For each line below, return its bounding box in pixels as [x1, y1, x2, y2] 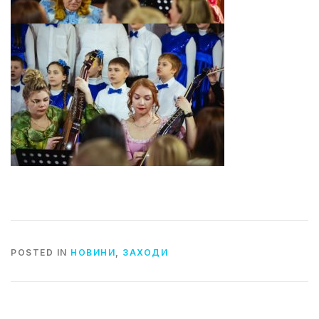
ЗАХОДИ [122, 247, 168, 258]
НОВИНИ [70, 247, 115, 258]
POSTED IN [11, 247, 70, 258]
